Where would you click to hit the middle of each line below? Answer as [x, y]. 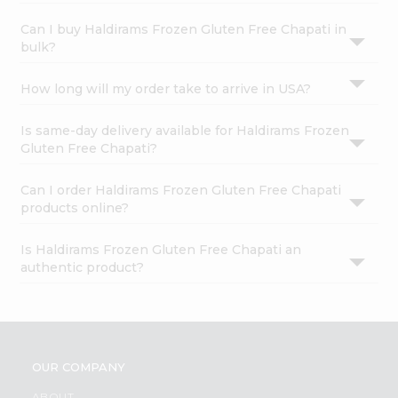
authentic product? [83, 268]
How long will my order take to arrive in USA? [166, 89]
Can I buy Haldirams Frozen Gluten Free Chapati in [184, 30]
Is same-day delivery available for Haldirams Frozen [185, 131]
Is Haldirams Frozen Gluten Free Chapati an [161, 250]
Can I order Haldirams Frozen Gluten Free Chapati [181, 191]
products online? [75, 208]
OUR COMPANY [78, 367]
